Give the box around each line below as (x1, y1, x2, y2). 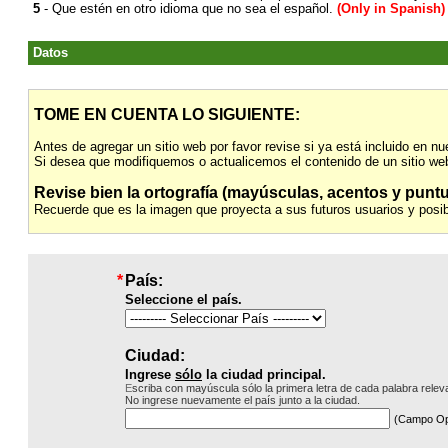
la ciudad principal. (202, 367, 326, 382)
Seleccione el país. (125, 292, 242, 307)
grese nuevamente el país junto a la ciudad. (150, 394, 360, 406)
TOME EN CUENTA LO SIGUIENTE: (34, 106, 300, 123)
